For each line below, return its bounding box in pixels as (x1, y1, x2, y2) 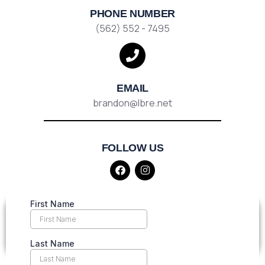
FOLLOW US (101, 141, 164, 154)
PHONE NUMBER (90, 7, 175, 20)
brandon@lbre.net (93, 96, 172, 109)
